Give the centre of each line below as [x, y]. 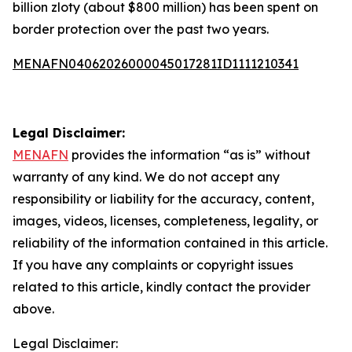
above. [33, 309]
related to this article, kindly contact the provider [161, 287]
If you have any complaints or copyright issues [153, 265]
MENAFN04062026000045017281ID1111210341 [156, 64]
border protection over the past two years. [141, 29]
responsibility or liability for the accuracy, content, [163, 199]
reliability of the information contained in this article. [170, 243]
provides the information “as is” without [189, 155]
